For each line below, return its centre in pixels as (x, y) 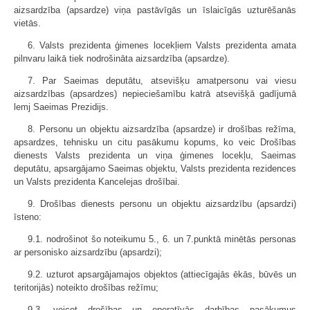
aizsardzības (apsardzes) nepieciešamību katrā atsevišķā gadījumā (155, 94)
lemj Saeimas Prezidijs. (61, 107)
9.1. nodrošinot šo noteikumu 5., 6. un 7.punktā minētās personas (162, 239)
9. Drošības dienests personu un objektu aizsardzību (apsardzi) (162, 204)
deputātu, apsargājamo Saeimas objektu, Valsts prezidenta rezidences (155, 169)
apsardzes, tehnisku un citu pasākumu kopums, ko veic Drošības (155, 143)
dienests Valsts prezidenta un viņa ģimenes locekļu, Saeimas (155, 156)
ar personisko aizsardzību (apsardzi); (88, 253)
